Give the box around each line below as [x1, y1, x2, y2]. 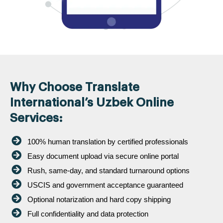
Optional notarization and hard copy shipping [27, 195, 171, 204]
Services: [10, 111, 63, 124]
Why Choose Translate [10, 81, 139, 93]
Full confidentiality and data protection [27, 209, 148, 218]
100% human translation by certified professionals [27, 137, 188, 146]
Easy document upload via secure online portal [27, 151, 179, 160]
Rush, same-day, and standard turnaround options [27, 166, 190, 175]
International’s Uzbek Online [10, 96, 174, 109]
